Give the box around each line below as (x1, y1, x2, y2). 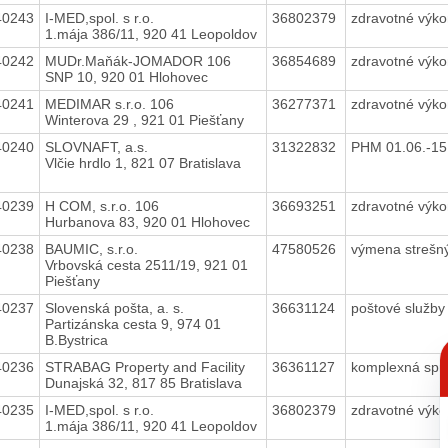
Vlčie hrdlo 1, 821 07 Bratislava (44, 154, 241, 171)
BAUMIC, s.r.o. (44, 240, 138, 257)
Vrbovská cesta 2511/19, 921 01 (44, 256, 248, 273)
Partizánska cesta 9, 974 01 (44, 315, 221, 332)
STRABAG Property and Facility (44, 358, 245, 375)
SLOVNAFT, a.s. (44, 138, 148, 155)
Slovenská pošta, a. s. (44, 299, 184, 316)
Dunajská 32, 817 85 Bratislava (44, 374, 242, 391)
